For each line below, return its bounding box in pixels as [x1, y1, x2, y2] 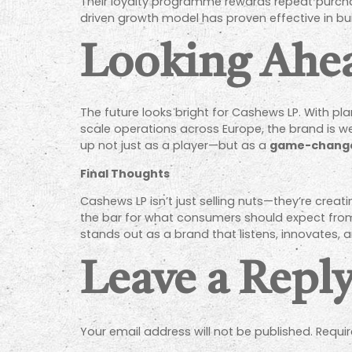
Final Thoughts [80, 165, 170, 181]
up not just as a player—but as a [80, 137, 269, 154]
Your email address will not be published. [80, 323, 313, 339]
